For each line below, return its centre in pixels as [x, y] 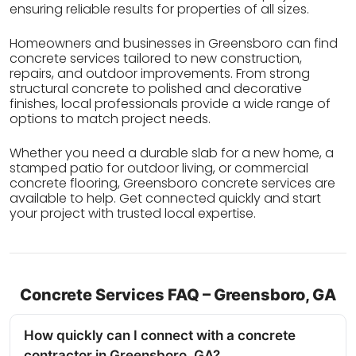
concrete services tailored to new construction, [156, 59]
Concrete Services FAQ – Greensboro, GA [178, 295]
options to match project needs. [110, 119]
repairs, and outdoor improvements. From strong [160, 74]
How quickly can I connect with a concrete [160, 336]
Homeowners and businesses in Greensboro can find [174, 44]
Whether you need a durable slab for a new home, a [172, 153]
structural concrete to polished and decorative [156, 89]
